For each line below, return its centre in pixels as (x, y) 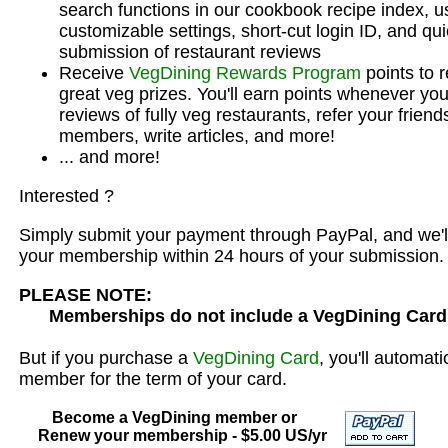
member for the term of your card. (153, 379)
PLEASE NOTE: (85, 295)
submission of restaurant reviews (190, 52)
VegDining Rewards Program (245, 73)
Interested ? (66, 196)
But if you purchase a (106, 358)
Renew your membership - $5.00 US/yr (174, 435)
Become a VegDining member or (174, 417)
